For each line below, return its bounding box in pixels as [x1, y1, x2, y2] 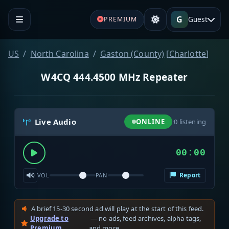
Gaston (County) [100, 48, 165, 59]
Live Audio [35, 117, 76, 127]
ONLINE [135, 117, 165, 126]
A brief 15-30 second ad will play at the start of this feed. [31, 204, 204, 214]
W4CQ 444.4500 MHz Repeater [41, 70, 188, 84]
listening [177, 117, 206, 126]
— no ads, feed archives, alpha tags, [88, 214, 201, 223]
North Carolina [30, 48, 89, 59]
